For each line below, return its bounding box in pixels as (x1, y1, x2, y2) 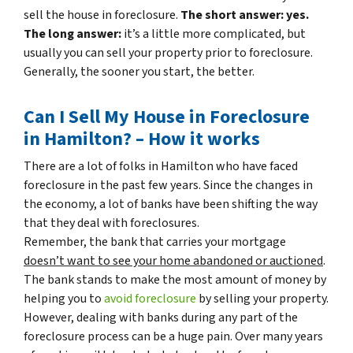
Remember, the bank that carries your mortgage (24, 233, 286, 251)
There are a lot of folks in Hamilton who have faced (24, 158, 298, 176)
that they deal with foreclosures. (24, 214, 199, 232)
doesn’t (24, 252, 67, 270)
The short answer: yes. (180, 6, 309, 24)
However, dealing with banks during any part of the (24, 309, 298, 327)
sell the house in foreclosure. (24, 6, 180, 24)
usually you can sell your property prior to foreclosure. (24, 44, 313, 62)
